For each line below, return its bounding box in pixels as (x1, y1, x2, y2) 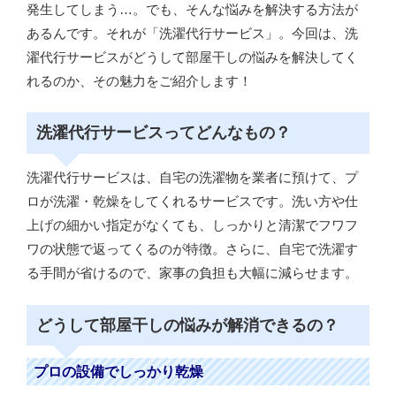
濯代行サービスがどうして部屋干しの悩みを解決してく (27, 49, 358, 65)
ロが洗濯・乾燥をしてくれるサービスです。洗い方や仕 (27, 194, 358, 209)
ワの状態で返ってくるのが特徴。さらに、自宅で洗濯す (27, 241, 358, 257)
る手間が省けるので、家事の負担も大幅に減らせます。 (27, 265, 358, 281)
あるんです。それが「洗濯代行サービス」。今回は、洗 (27, 25, 358, 41)
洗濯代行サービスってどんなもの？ (35, 123, 291, 141)
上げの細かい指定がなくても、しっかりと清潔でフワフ (27, 217, 358, 233)
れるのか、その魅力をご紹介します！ (27, 72, 252, 88)
